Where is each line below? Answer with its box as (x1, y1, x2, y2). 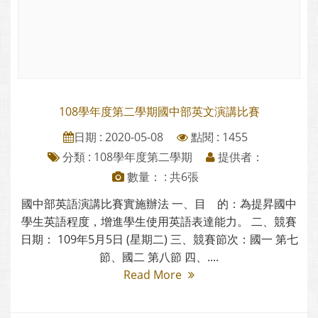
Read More (124, 266, 185, 283)
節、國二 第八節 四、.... (99, 248, 219, 265)
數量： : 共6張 (124, 168, 199, 185)
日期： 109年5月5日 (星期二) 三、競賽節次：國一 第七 (20, 231, 298, 247)
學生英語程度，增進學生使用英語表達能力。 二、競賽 (21, 213, 297, 229)
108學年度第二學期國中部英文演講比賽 (58, 103, 260, 119)
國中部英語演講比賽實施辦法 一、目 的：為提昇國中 (21, 195, 297, 212)
